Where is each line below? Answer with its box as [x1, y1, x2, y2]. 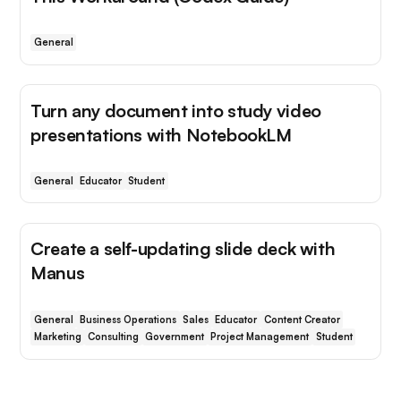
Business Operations [79, 312, 176, 326]
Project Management [210, 330, 310, 344]
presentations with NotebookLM [30, 123, 292, 146]
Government [145, 330, 205, 344]
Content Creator [263, 312, 340, 326]
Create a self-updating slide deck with [30, 237, 336, 260]
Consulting [87, 330, 139, 344]
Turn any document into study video [30, 98, 321, 122]
